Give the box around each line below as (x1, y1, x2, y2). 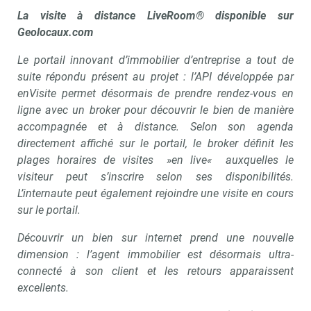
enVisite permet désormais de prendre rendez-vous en (17, 86, 294, 100)
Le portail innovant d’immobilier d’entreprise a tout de (17, 53, 294, 67)
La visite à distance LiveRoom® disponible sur (17, 8, 294, 22)
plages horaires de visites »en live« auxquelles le (17, 153, 294, 167)
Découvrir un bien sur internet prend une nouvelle (17, 230, 294, 244)
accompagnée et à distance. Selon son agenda (17, 119, 294, 133)
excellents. (17, 280, 69, 294)
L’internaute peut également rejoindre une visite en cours (17, 186, 294, 200)
